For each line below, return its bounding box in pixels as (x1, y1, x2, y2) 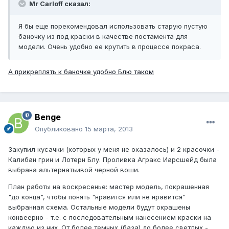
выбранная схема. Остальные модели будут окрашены (8, 202, 190, 211)
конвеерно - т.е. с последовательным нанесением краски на (8, 213, 211, 221)
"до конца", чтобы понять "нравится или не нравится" (8, 192, 186, 201)
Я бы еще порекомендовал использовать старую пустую (18, 21, 208, 30)
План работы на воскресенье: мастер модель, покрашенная (8, 182, 209, 191)
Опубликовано (35, 124, 85, 133)
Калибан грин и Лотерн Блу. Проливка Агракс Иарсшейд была (8, 155, 217, 164)
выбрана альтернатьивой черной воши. (8, 165, 140, 174)
